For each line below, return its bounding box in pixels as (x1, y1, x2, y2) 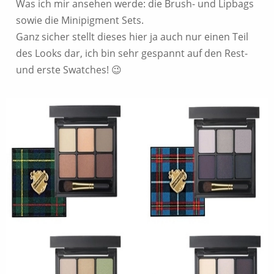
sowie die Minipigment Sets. (16, 13, 144, 27)
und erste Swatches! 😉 (16, 63, 122, 76)
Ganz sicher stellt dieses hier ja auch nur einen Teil (16, 30, 248, 43)
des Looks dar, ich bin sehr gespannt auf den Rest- (16, 46, 248, 60)
